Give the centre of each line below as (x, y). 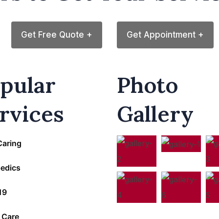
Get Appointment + (165, 35)
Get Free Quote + (57, 35)
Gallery (155, 114)
